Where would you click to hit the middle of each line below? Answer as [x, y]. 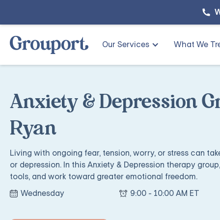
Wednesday [42, 193]
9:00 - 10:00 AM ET [165, 193]
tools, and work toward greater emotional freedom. [104, 177]
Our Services [126, 44]
